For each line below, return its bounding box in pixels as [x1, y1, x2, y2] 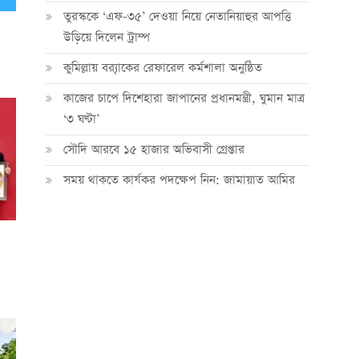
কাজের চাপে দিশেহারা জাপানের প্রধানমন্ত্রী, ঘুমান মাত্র [63, 90, 305, 107]
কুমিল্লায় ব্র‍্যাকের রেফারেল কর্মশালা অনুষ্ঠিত [63, 59, 262, 76]
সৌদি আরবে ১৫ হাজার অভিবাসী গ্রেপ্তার [63, 141, 244, 158]
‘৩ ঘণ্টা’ [63, 111, 99, 127]
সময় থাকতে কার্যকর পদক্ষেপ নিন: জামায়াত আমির [63, 171, 295, 188]
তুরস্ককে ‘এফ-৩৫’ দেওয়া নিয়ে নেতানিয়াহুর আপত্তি [63, 8, 291, 25]
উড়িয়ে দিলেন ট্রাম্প [63, 29, 150, 46]
